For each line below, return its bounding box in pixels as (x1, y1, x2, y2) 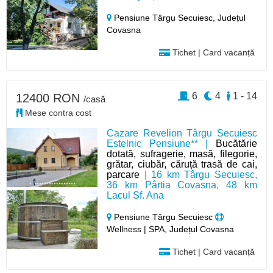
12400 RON (16, 91, 83, 105)
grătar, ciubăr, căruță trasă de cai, (107, 159, 257, 169)
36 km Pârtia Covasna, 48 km (107, 180, 257, 190)
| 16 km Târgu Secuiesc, (140, 169, 257, 180)
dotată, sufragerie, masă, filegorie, (107, 149, 257, 159)
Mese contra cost (23, 108, 91, 118)
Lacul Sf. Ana (107, 190, 165, 200)
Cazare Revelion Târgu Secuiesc (107, 128, 257, 138)
